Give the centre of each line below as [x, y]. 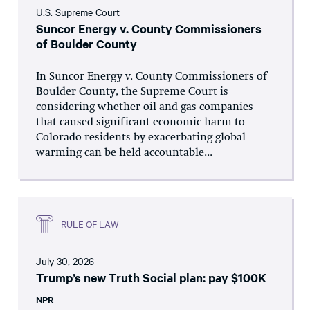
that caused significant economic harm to [140, 123]
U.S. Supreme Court [78, 12]
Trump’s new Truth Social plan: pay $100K [151, 278]
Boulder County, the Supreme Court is [132, 92]
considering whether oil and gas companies [145, 108]
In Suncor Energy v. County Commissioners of [152, 77]
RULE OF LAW [90, 223]
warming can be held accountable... [124, 153]
